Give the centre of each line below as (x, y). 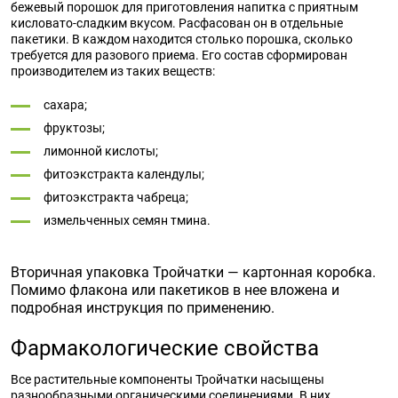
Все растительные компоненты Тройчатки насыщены (167, 379)
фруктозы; (74, 128)
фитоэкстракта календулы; (124, 174)
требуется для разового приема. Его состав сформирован (179, 55)
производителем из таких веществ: (113, 71)
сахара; (65, 105)
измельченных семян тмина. (127, 220)
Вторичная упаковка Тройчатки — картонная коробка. (193, 272)
